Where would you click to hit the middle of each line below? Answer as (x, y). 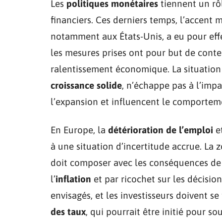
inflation (73, 179)
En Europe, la (79, 130)
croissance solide (86, 85)
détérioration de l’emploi (161, 130)
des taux (68, 212)
